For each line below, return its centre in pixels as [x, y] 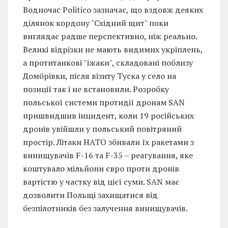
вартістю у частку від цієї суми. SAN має [101, 181]
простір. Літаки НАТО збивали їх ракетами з [108, 142]
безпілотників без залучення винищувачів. [105, 208]
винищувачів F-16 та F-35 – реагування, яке [108, 155]
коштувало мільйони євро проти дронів [101, 168]
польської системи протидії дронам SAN [104, 102]
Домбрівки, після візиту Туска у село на [99, 76]
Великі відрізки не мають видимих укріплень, [113, 49]
